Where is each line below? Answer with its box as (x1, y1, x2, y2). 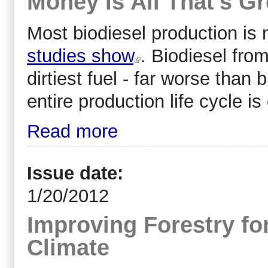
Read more (27, 120, 118, 142)
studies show (27, 45, 133, 66)
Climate (27, 234, 109, 261)
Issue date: (27, 163, 129, 184)
